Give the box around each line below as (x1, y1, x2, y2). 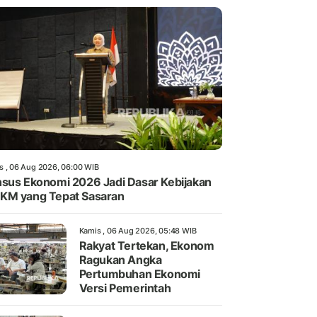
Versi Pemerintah (79, 281, 171, 296)
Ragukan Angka (79, 253, 162, 267)
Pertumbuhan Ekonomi (79, 267, 200, 282)
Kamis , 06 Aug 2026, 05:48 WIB (79, 226, 197, 236)
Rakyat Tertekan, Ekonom (79, 238, 214, 253)
